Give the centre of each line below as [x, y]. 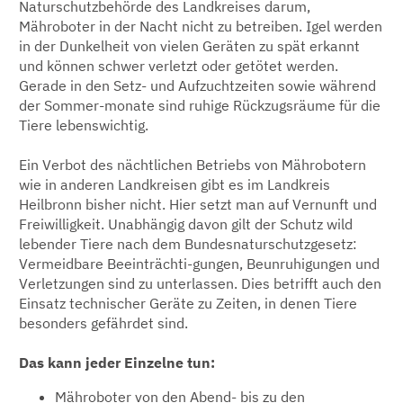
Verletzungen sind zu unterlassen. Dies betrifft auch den [200, 283]
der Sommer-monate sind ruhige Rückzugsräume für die [200, 105]
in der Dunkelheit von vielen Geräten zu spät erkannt [189, 45]
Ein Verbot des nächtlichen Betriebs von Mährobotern [193, 164]
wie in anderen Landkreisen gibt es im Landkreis [175, 184]
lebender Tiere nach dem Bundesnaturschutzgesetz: [188, 243]
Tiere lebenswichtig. [84, 125]
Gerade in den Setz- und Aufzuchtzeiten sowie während [197, 85]
